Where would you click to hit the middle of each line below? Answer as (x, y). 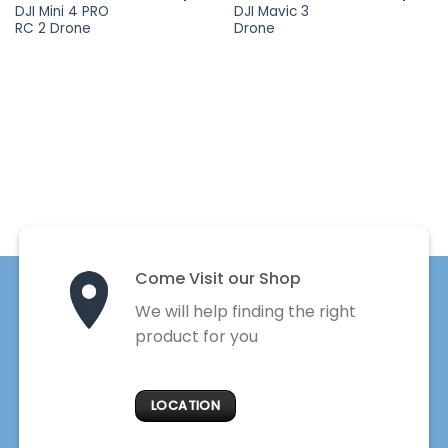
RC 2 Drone (52, 29)
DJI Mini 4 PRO (61, 12)
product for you (196, 337)
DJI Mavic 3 (271, 12)
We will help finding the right (245, 312)
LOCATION (186, 406)
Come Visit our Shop (217, 279)
